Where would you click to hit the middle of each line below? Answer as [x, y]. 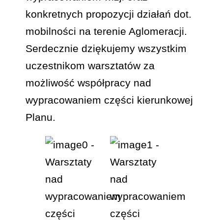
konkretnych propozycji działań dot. [109, 14]
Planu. [41, 117]
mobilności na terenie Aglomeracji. [107, 31]
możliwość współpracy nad [89, 83]
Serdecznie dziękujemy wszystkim [106, 49]
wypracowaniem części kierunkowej [110, 100]
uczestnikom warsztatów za [90, 66]
